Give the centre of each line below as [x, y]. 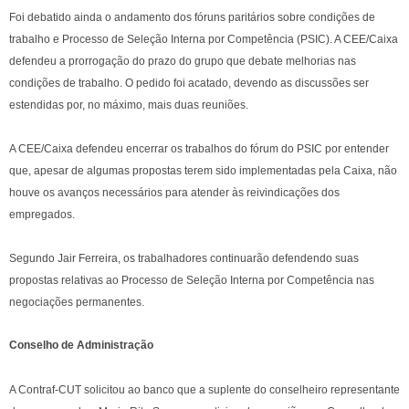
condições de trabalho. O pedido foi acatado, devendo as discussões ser [189, 83]
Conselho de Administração [81, 346]
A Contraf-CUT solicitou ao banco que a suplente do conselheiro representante [204, 390]
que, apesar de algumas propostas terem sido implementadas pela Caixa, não [203, 171]
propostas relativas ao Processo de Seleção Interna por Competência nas [192, 280]
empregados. [43, 215]
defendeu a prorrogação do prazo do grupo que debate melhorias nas [183, 61]
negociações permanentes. [77, 302]
